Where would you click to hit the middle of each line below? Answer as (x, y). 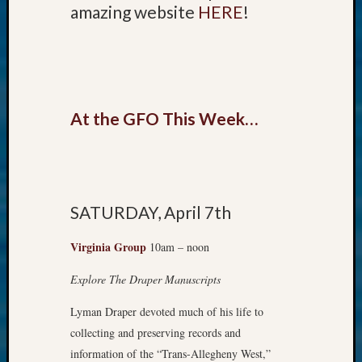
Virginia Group (108, 247)
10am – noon (178, 247)
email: (326, 15)
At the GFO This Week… (164, 119)
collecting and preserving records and (156, 333)
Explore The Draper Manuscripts (145, 280)
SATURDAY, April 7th (151, 212)
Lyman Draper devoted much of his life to (167, 312)
